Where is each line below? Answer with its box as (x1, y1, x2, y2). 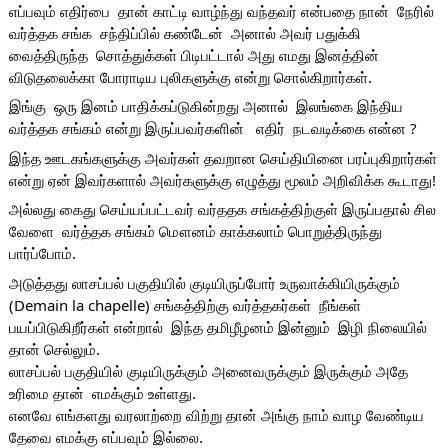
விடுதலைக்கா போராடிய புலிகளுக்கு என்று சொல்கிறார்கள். (8, 66, 372, 87)
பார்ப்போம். (8, 243, 76, 264)
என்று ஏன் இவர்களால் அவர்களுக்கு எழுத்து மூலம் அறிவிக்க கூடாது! (8, 169, 436, 190)
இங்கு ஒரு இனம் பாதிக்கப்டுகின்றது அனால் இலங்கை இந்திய (8, 96, 403, 117)
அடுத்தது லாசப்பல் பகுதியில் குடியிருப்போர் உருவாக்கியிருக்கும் (8, 272, 400, 293)
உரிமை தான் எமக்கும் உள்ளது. (8, 382, 200, 403)
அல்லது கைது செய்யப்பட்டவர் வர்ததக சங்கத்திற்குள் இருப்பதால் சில (8, 199, 436, 220)
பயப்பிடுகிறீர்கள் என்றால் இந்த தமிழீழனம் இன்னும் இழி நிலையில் (8, 316, 427, 337)
